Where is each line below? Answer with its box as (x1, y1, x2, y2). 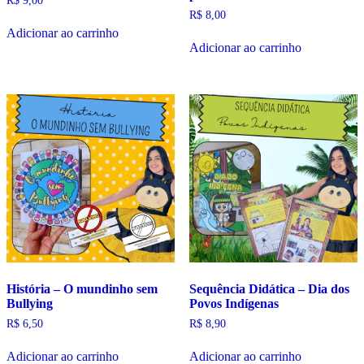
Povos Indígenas (188, 297, 279, 311)
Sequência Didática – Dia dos (188, 282, 349, 297)
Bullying (6, 297, 53, 311)
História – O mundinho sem (6, 282, 158, 297)
